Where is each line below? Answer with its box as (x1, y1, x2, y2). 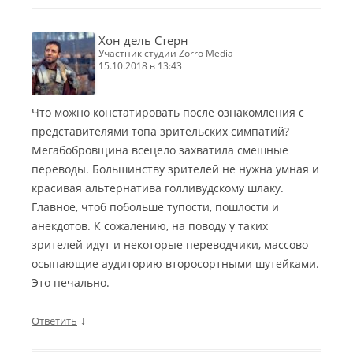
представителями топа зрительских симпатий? (32, 124, 289, 139)
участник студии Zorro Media (104, 46, 233, 61)
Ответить (32, 314, 77, 329)
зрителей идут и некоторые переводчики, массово (32, 237, 308, 253)
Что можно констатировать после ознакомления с (32, 105, 304, 121)
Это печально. (32, 275, 110, 291)
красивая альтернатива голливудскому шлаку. (32, 180, 284, 196)
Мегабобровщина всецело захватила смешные (32, 143, 288, 158)
